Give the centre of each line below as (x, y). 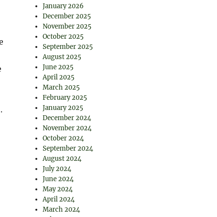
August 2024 (62, 159)
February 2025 (65, 98)
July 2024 (57, 169)
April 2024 (59, 199)
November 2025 (67, 26)
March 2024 (62, 209)
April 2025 (59, 77)
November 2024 (67, 128)
